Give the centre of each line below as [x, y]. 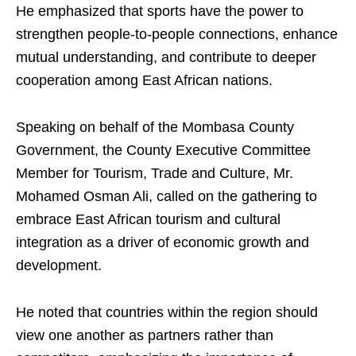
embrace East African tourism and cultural [148, 220]
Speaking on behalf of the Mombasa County [155, 128]
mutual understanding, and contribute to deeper [166, 58]
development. [59, 266]
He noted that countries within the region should [167, 313]
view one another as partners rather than [145, 336]
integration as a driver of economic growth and [163, 243]
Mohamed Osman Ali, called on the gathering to [166, 197]
